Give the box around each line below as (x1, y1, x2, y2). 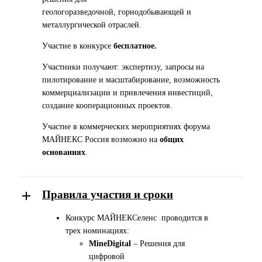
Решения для (140, 239, 185, 249)
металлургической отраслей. (42, 20, 142, 29)
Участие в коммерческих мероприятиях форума (42, 122, 210, 131)
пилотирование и (42, 75, 106, 84)
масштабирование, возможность (106, 75, 220, 84)
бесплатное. (113, 41, 159, 50)
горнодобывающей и (118, 7, 191, 16)
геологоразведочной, (42, 7, 118, 16)
